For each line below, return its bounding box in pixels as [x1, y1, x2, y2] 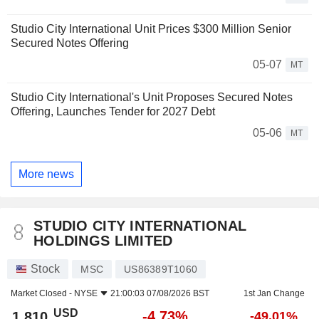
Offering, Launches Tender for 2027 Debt [11, 105, 215, 118]
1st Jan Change [243, 288, 305, 299]
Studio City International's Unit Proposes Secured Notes [11, 91, 293, 104]
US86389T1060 [124, 263, 197, 276]
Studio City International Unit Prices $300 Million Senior [11, 23, 291, 36]
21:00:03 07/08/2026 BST [110, 288, 209, 299]
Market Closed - [11, 288, 74, 299]
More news [19, 167, 74, 180]
